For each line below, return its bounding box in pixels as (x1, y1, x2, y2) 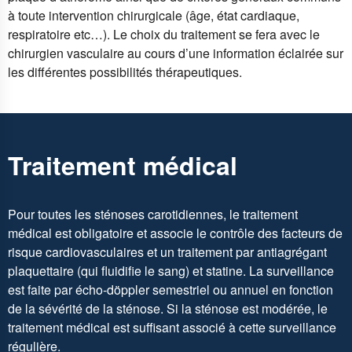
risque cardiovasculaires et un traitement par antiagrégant (8, 242, 327, 261)
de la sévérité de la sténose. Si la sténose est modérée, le (8, 299, 328, 317)
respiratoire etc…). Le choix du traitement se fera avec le (8, 24, 320, 43)
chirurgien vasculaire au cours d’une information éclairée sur (8, 43, 343, 62)
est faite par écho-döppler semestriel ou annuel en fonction (8, 280, 333, 299)
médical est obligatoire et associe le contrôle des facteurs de (8, 223, 343, 242)
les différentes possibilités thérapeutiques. (8, 62, 242, 81)
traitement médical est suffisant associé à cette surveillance (8, 317, 336, 336)
